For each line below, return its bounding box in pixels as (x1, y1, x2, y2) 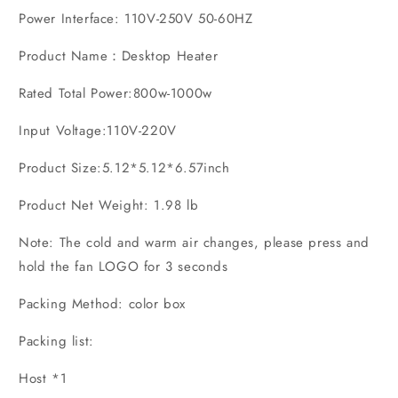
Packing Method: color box (19, 293, 186, 314)
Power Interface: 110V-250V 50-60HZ (19, 8, 253, 28)
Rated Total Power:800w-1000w (19, 83, 212, 103)
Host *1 (19, 368, 68, 388)
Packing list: (19, 330, 94, 351)
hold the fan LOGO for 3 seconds (19, 256, 228, 276)
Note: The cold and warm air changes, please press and (19, 232, 370, 252)
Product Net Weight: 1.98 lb (19, 195, 199, 215)
